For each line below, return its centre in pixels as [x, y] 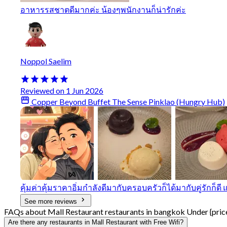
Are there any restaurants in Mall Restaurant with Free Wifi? [96, 222]
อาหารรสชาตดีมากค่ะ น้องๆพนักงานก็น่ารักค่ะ [103, 10]
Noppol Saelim [46, 61]
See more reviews [52, 201]
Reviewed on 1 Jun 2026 [62, 90]
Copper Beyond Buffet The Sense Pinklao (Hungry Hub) [128, 101]
